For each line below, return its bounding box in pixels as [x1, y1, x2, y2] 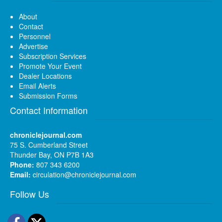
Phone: [10, 159, 34, 169]
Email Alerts [19, 80, 56, 91]
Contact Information [10, 103, 88, 116]
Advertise [19, 41, 48, 51]
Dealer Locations [19, 70, 72, 81]
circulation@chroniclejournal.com [33, 169, 136, 179]
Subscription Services [19, 51, 86, 61]
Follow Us [10, 187, 49, 200]
